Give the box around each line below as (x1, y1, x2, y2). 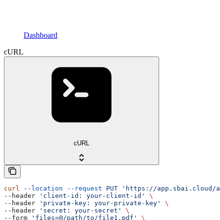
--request (63, 185, 102, 192)
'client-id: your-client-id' (39, 192, 145, 200)
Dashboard (24, 30, 57, 39)
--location (20, 185, 63, 192)
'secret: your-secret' (39, 207, 122, 215)
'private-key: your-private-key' (39, 199, 161, 207)
